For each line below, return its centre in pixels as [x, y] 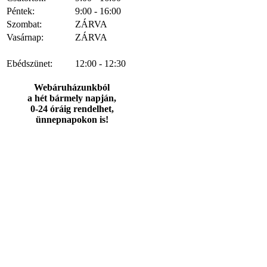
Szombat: [24, 24]
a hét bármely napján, [72, 98]
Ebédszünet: [30, 63]
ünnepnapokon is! [72, 119]
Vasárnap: [25, 37]
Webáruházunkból [72, 87]
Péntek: [21, 11]
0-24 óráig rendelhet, [72, 108]
